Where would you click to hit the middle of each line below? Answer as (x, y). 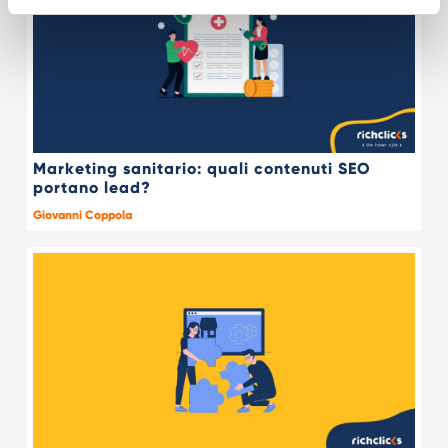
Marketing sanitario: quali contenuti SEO (201, 169)
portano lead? (91, 188)
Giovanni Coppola (82, 215)
